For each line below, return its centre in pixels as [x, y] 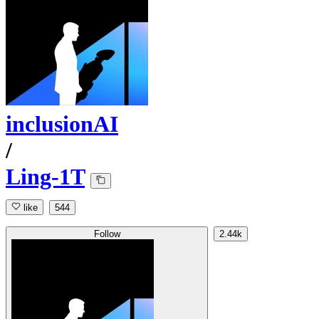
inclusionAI [62, 124]
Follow [107, 234]
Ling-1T [45, 177]
